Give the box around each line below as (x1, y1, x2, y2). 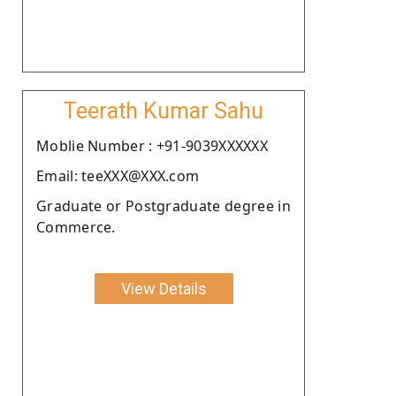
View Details (120, 278, 207, 298)
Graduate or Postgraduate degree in (36, 195, 291, 216)
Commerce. (36, 217, 116, 237)
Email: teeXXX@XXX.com (36, 165, 200, 186)
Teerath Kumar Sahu (64, 97, 263, 124)
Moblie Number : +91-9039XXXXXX (36, 135, 268, 156)
